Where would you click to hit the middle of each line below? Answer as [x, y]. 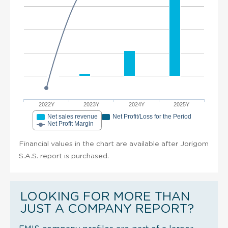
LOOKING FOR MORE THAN [105, 197]
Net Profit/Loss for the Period [152, 116]
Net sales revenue [73, 116]
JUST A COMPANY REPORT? [107, 209]
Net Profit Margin [70, 123]
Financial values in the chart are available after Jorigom [114, 144]
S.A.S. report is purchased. [64, 156]
